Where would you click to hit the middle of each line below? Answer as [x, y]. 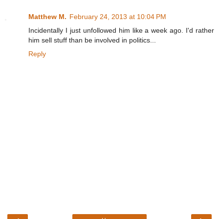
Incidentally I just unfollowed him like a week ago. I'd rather [121, 31]
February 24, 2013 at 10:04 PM [118, 17]
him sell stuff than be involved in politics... [92, 40]
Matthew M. [47, 17]
